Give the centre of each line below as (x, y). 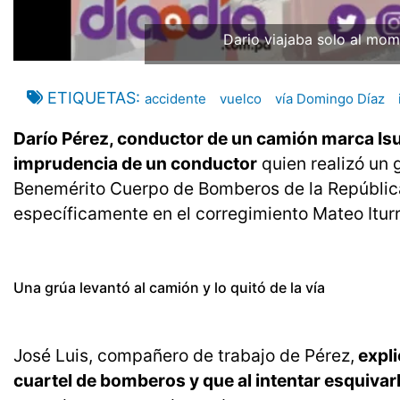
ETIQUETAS (92, 98)
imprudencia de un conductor (135, 164)
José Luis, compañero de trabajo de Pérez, (184, 356)
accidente (175, 99)
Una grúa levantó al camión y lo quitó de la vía (169, 288)
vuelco (241, 99)
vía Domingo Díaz (330, 99)
